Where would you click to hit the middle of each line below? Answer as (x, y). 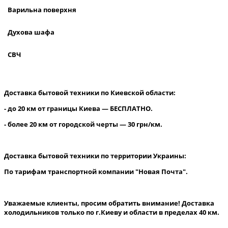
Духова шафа (31, 32)
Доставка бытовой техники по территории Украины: (95, 156)
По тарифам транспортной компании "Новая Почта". (96, 172)
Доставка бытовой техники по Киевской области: (90, 93)
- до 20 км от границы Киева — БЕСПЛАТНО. (78, 109)
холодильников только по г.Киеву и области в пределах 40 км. (112, 212)
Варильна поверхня (42, 10)
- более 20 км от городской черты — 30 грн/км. (83, 124)
